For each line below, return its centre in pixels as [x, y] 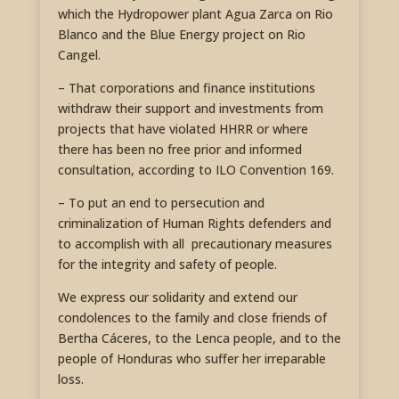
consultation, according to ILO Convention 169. [195, 169]
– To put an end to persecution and [161, 202]
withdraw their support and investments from [190, 108]
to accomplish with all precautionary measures [195, 243]
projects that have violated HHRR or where [183, 128]
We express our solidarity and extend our [177, 297]
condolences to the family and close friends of [192, 317]
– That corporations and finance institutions [186, 87]
